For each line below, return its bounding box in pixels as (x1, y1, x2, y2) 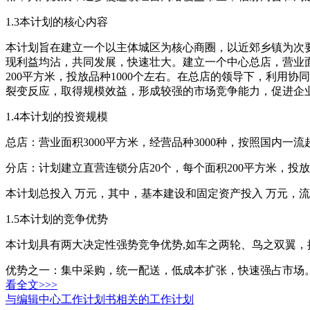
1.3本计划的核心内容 (6, 15, 108, 28)
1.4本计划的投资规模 (6, 110, 108, 122)
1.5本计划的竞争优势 (6, 212, 108, 225)
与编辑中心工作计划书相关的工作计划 (6, 293, 194, 305)
